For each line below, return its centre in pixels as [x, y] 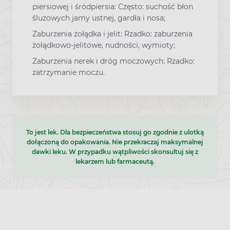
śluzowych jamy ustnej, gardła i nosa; [99, 18]
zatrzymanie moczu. [69, 73]
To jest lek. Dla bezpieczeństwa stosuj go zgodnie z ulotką [115, 132]
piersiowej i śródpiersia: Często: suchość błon [113, 6]
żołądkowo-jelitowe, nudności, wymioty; [104, 45]
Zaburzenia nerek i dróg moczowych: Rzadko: [113, 61]
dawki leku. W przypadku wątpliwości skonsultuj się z [115, 152]
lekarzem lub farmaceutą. [115, 162]
